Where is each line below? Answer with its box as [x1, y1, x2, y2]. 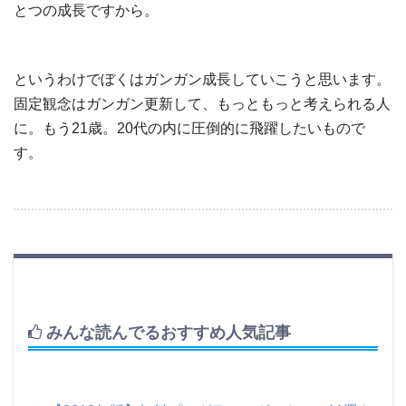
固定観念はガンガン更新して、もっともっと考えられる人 [14, 96, 391, 112]
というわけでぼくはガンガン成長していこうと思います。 [14, 72, 391, 88]
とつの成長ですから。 [14, 2, 159, 18]
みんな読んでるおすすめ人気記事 [42, 324, 291, 343]
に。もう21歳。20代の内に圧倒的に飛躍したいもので [14, 121, 365, 137]
